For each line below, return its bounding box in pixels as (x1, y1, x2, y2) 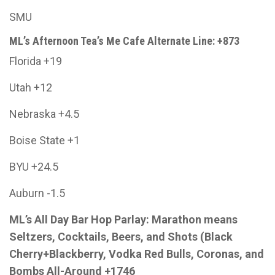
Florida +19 (9, 55, 62, 68)
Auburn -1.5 (9, 187, 65, 199)
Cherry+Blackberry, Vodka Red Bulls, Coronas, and (9, 247, 264, 260)
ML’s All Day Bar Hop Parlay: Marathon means (9, 213, 238, 226)
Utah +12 (9, 81, 52, 94)
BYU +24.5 (9, 160, 58, 173)
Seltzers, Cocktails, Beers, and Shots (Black (9, 230, 233, 243)
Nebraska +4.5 (9, 107, 79, 120)
